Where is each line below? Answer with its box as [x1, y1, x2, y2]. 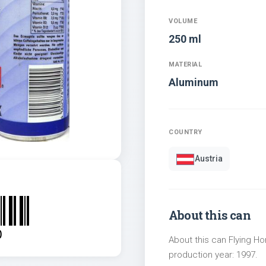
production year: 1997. [169, 249, 258, 260]
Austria [195, 154, 223, 164]
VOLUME [169, 17, 197, 25]
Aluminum [169, 75, 218, 88]
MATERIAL [169, 60, 202, 68]
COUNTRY [169, 128, 202, 136]
